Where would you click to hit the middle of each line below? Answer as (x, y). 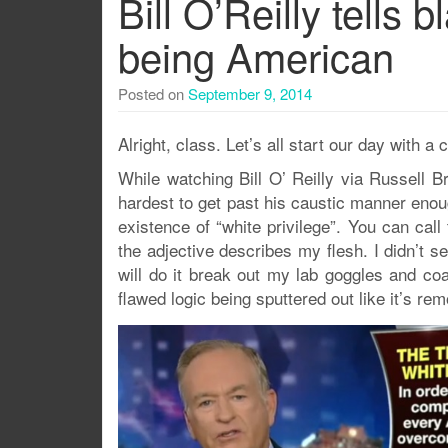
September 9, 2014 (250, 93)
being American (256, 55)
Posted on (153, 93)
